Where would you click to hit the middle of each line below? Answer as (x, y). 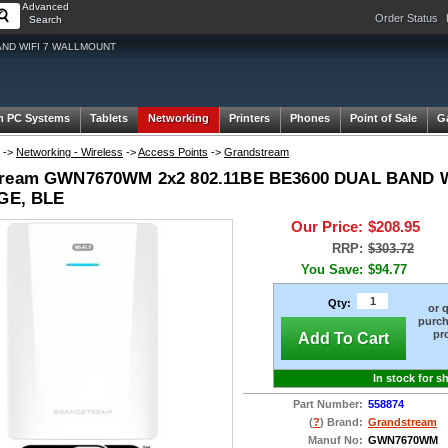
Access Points (173, 152)
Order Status (406, 18)
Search (45, 19)
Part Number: (328, 404)
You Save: (332, 269)
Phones (310, 118)
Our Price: (327, 227)
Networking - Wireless (69, 152)
